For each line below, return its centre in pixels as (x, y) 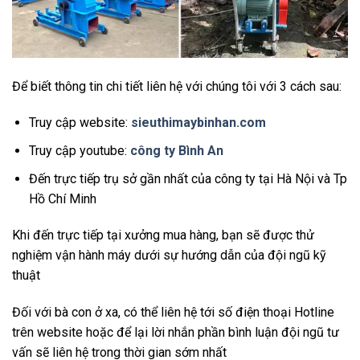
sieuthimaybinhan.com (198, 123)
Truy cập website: (80, 123)
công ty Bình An (176, 150)
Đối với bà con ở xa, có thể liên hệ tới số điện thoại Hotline (173, 313)
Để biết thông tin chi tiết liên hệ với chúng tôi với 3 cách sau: (177, 86)
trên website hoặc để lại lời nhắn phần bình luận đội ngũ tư (176, 333)
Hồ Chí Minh (62, 198)
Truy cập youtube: (79, 150)
